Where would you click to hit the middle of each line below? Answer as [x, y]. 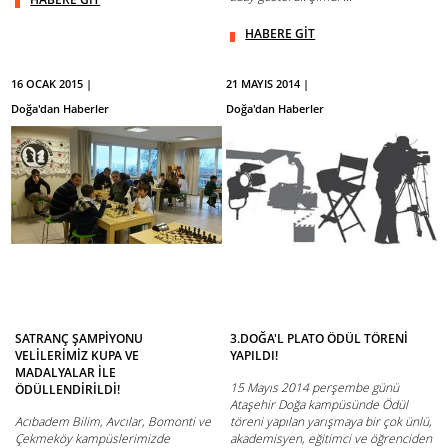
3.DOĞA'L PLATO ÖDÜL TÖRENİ [319, 338]
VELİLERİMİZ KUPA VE [77, 355]
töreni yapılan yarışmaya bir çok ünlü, [331, 421]
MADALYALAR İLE [66, 372]
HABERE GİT [280, 33]
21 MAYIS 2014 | [268, 83]
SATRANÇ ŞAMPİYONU [79, 338]
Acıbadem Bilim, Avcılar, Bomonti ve [113, 421]
